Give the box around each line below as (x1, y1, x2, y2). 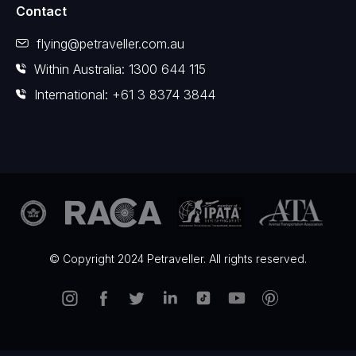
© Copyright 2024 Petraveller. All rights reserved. (49, 251, 307, 265)
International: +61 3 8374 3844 (34, 86, 215, 103)
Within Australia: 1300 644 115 (34, 60, 206, 77)
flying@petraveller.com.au (37, 35, 184, 52)
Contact (16, 2, 67, 19)
